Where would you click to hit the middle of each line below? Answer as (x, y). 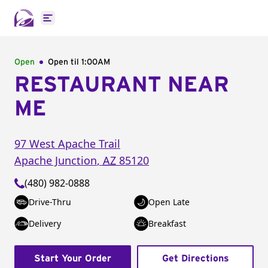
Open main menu (86, 24)
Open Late (169, 202)
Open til (65, 62)
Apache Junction (56, 160)
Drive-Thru (50, 202)
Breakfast (167, 223)
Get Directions (195, 258)
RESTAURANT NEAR (122, 85)
